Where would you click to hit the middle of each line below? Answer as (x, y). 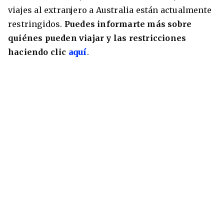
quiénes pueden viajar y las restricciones (97, 38)
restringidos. (36, 24)
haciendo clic (37, 52)
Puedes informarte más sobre (128, 24)
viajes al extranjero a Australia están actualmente (110, 10)
